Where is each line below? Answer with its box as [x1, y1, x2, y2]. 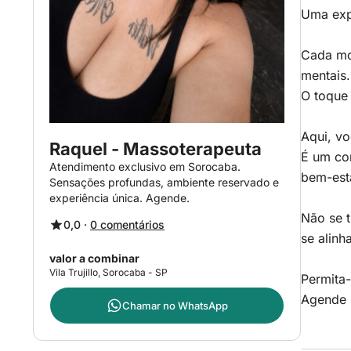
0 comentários [90, 218, 165, 231]
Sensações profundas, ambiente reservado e [49, 175, 279, 189]
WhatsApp [175, 299, 228, 312]
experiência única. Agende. [49, 191, 190, 204]
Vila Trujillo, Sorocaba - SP [49, 266, 168, 278]
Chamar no [121, 299, 175, 312]
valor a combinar [49, 251, 139, 265]
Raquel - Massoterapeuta [49, 139, 262, 159]
